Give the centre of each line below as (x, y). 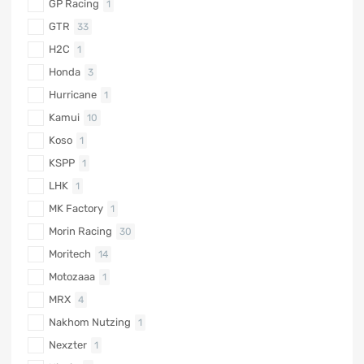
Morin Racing (80, 232)
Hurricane (73, 95)
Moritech (70, 254)
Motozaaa (72, 277)
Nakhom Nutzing (90, 323)
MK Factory (76, 209)
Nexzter (68, 345)
